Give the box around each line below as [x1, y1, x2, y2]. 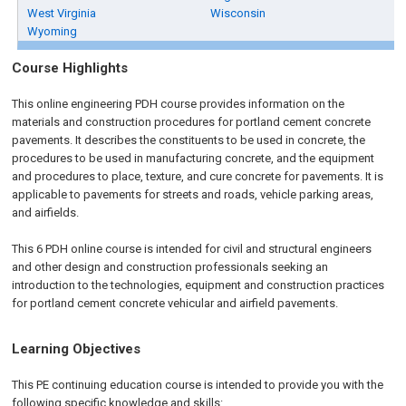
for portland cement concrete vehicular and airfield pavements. [12, 296, 339, 310]
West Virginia [27, 6, 97, 20]
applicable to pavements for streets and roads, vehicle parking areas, [12, 188, 374, 201]
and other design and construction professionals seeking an [12, 260, 329, 274]
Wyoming [27, 24, 78, 38]
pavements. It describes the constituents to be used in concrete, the [12, 133, 366, 147]
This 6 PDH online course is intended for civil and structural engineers [12, 242, 372, 256]
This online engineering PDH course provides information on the [12, 97, 345, 111]
